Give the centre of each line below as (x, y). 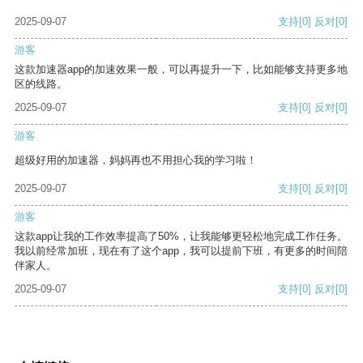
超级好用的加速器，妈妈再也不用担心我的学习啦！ (136, 160)
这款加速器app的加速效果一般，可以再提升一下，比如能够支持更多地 (181, 70)
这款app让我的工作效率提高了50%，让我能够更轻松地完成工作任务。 (181, 237)
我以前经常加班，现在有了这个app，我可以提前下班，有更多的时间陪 (181, 251)
